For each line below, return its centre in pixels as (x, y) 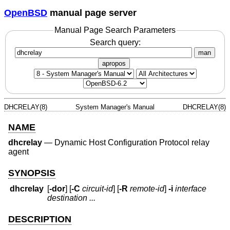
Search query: (115, 42)
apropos (114, 63)
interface (191, 189)
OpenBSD (26, 13)
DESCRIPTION (40, 219)
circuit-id (98, 189)
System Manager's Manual (115, 107)
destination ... (72, 198)
